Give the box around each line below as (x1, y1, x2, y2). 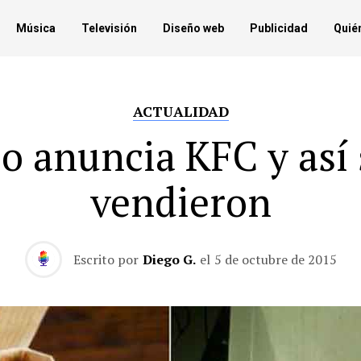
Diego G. (142, 251, 196, 268)
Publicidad (250, 22, 308, 35)
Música (16, 22, 56, 35)
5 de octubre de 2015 (214, 251, 337, 268)
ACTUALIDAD (132, 102, 229, 121)
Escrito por (73, 251, 139, 268)
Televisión (81, 22, 137, 35)
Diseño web (163, 22, 224, 35)
